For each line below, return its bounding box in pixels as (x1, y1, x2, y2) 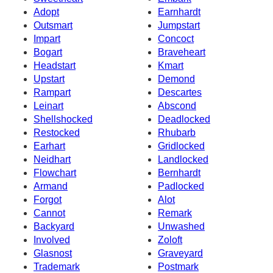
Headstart (34, 60, 76, 71)
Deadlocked (158, 113, 210, 124)
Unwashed (158, 221, 205, 232)
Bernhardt (158, 167, 200, 178)
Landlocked (158, 154, 208, 165)
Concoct (158, 33, 194, 44)
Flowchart (34, 167, 76, 178)
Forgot (34, 194, 62, 205)
